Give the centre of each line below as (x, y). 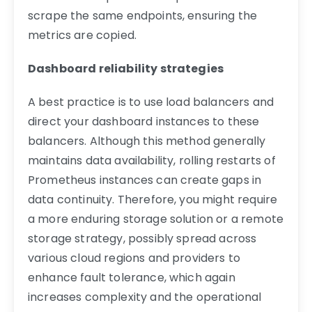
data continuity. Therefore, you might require (153, 199)
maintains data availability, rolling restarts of (152, 160)
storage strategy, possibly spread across (142, 238)
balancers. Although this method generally (147, 141)
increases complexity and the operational (145, 297)
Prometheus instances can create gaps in (145, 180)
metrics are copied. (83, 35)
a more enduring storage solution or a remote (156, 219)
